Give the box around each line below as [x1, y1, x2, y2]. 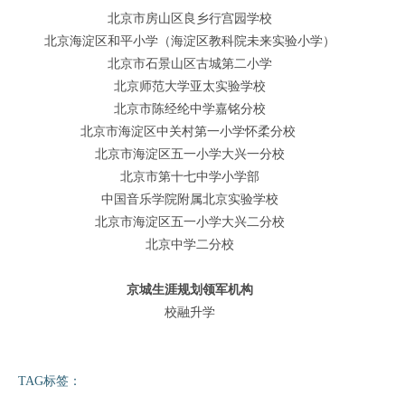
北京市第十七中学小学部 [120, 169, 259, 184]
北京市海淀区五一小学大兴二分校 [95, 214, 285, 229]
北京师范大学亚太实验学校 [114, 79, 266, 93]
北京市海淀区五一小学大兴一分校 [95, 146, 285, 161]
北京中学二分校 [146, 237, 234, 251]
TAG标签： [18, 373, 81, 388]
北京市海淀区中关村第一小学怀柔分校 [80, 124, 299, 138]
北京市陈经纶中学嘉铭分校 [114, 101, 266, 116]
